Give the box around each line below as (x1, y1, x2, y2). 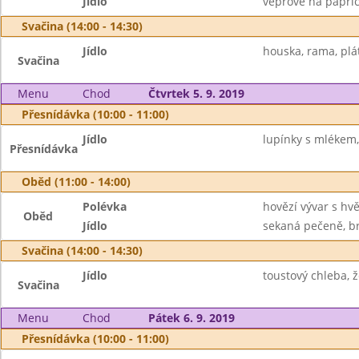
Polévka (83, 199, 127, 214)
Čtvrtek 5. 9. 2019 (147, 86, 244, 101)
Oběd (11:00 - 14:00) (22, 174, 131, 189)
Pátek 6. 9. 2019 (147, 310, 235, 325)
